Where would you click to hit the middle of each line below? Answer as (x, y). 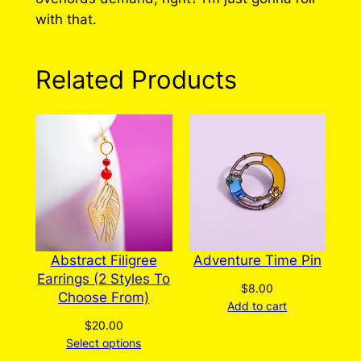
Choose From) (104, 297)
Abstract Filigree (104, 260)
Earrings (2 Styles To (104, 278)
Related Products (136, 79)
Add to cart (257, 305)
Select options (104, 342)
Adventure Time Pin (257, 260)
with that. (66, 20)
